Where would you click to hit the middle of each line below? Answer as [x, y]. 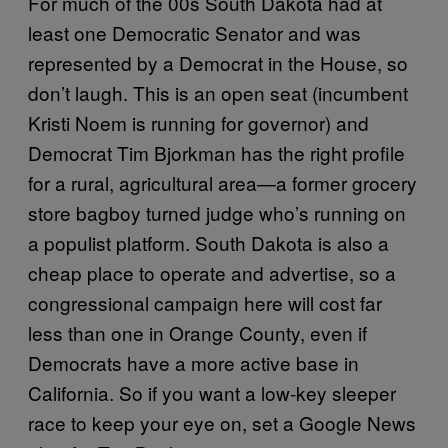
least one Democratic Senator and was [194, 32]
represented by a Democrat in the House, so [218, 62]
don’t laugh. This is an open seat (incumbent [218, 92]
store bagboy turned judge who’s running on [217, 212]
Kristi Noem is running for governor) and [198, 122]
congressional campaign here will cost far [205, 302]
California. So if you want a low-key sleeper [212, 392]
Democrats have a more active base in [193, 362]
